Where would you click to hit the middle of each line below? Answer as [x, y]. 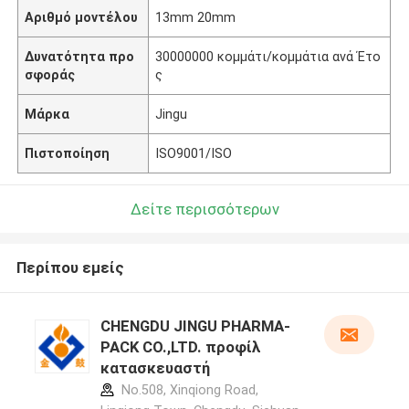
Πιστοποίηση [68, 153]
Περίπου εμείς [70, 268]
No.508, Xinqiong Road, [188, 390]
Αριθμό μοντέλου [82, 17]
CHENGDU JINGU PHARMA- [195, 326]
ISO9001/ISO [194, 153]
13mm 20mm [196, 17]
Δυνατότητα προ [80, 56]
